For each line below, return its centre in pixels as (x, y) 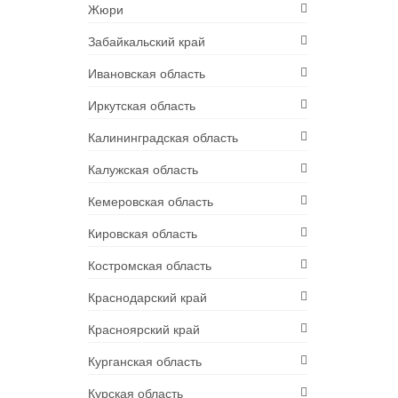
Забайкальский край (146, 41)
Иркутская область (141, 105)
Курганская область (144, 361)
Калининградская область (163, 137)
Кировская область (142, 233)
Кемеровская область (150, 201)
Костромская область (149, 265)
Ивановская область (146, 73)
